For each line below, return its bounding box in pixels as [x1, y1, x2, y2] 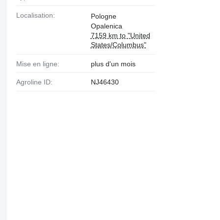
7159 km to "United [90, 31, 150, 39]
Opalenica [90, 22, 122, 30]
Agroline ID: [20, 78, 53, 86]
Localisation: [20, 11, 55, 19]
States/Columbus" [90, 40, 146, 49]
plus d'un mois [90, 59, 136, 68]
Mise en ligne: [22, 59, 59, 68]
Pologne [90, 12, 116, 20]
